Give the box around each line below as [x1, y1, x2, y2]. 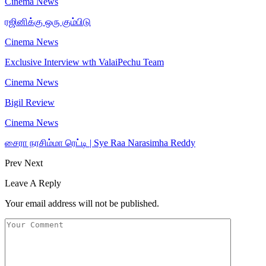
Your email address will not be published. [5, 198, 159, 208]
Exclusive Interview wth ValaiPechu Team [5, 56, 164, 67]
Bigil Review [5, 97, 55, 107]
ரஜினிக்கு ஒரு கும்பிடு [5, 16, 91, 27]
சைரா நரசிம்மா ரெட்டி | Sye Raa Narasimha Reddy [5, 137, 195, 148]
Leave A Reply [5, 178, 61, 188]
